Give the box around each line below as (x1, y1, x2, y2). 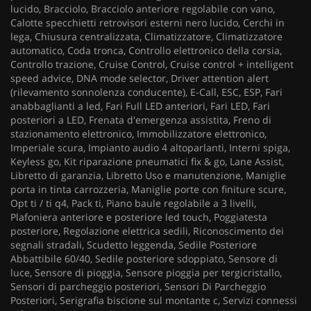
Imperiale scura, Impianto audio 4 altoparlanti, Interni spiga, (10, 141, 290, 154)
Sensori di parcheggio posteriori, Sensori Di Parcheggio (10, 280, 266, 293)
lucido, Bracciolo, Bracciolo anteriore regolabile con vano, (10, 2, 275, 15)
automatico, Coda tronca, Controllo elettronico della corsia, (10, 44, 282, 57)
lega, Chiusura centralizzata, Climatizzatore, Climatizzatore (10, 30, 283, 43)
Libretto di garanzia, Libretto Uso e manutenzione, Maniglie (10, 169, 286, 182)
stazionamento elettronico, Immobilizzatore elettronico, (10, 127, 267, 140)
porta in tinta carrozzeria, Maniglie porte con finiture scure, (10, 183, 286, 196)
